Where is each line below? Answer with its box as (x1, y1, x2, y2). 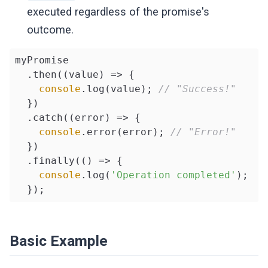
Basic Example (10, 232, 108, 249)
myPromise (14, 54, 69, 66)
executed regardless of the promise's (27, 5, 210, 19)
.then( (14, 69, 63, 81)
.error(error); (80, 126, 170, 138)
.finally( (14, 155, 81, 167)
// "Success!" (158, 83, 236, 95)
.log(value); (80, 83, 159, 95)
